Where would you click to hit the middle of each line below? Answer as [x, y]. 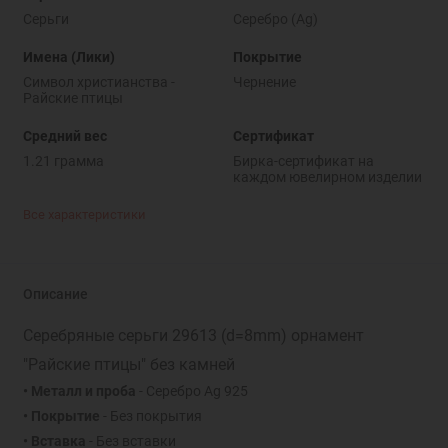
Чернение [264, 81]
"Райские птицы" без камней [128, 365]
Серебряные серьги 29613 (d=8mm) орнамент [193, 336]
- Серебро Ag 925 [191, 391]
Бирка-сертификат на [303, 160]
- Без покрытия [150, 416]
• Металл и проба [79, 391]
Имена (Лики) [68, 56]
